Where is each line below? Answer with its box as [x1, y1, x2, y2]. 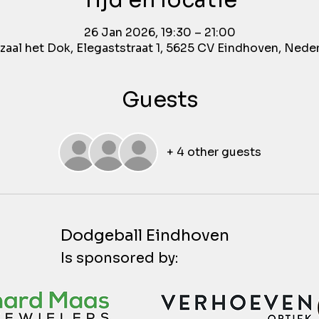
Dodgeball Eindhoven [61, 226, 229, 245]
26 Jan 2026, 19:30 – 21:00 [83, 25, 236, 40]
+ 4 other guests [166, 145, 261, 159]
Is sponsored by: [61, 249, 178, 267]
